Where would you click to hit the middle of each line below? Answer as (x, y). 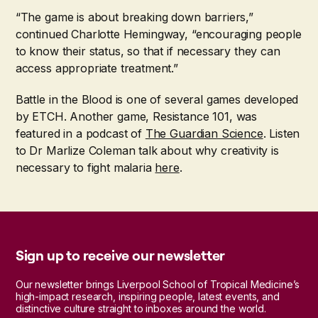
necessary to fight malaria (85, 168)
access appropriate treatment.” (97, 68)
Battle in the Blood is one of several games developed (157, 100)
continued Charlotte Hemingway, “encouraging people (158, 34)
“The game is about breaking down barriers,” (134, 17)
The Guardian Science (204, 134)
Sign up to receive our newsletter (120, 256)
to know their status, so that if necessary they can (148, 51)
